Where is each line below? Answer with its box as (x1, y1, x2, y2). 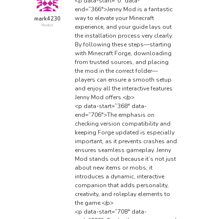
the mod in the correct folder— (74, 66, 158, 75)
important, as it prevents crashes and (74, 137, 177, 145)
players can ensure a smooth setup (74, 75, 172, 84)
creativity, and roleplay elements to (74, 190, 170, 198)
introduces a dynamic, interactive (74, 172, 164, 180)
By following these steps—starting (74, 40, 171, 48)
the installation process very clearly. (74, 31, 173, 40)
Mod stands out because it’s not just (74, 154, 176, 163)
